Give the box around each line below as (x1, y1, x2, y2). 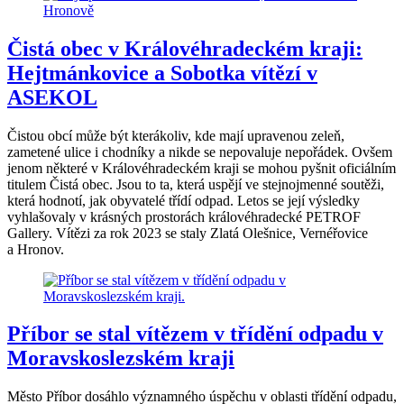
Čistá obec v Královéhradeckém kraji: (7, 36, 363, 60)
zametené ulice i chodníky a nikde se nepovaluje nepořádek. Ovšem (7, 143, 392, 160)
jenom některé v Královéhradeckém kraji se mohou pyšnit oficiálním (7, 160, 396, 176)
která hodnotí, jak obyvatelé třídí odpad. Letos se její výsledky (7, 192, 360, 208)
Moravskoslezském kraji (7, 346, 234, 371)
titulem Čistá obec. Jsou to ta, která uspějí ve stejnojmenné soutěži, (7, 176, 384, 192)
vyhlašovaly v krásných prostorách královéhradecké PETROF (7, 208, 361, 225)
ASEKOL (7, 85, 97, 109)
